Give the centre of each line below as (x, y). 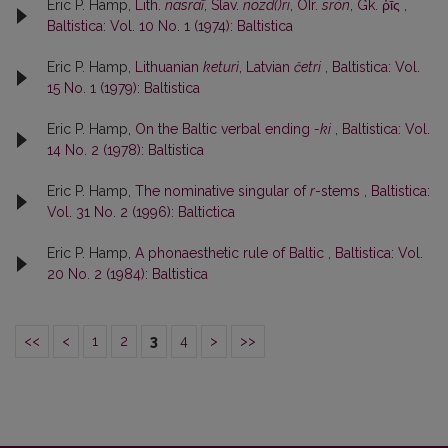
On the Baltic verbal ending (224, 129)
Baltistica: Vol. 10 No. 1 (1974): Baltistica (170, 26)
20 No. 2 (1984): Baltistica (127, 274)
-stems (339, 191)
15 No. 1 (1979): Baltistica (123, 88)
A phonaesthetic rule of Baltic (231, 253)
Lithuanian (169, 67)
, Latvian (266, 67)
